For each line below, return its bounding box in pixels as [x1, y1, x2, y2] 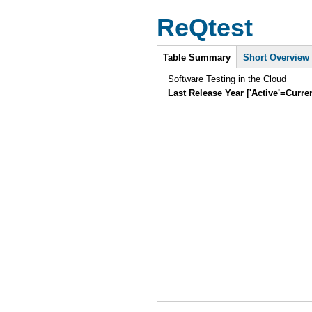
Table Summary [163, 52, 231, 63]
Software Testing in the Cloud [168, 73, 287, 84]
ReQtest [157, 13, 253, 42]
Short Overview [243, 52, 310, 63]
